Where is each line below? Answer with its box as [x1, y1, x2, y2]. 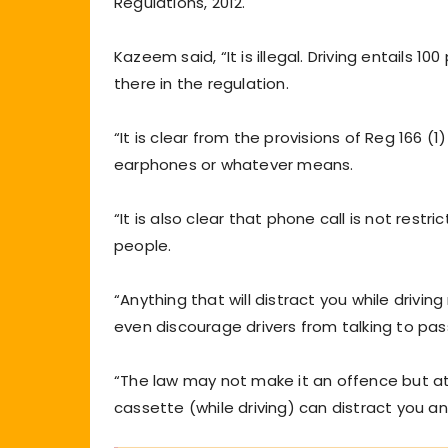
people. [114, 234, 172, 256]
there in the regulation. [114, 72, 289, 94]
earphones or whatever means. [114, 153, 354, 175]
